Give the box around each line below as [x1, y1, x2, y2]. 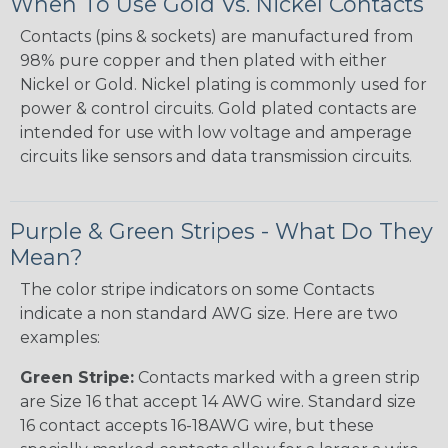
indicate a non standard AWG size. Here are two [20, 304, 398, 324]
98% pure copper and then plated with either [20, 51, 387, 71]
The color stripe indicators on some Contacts [20, 280, 374, 300]
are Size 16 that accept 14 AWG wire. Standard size [20, 392, 416, 412]
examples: [20, 328, 100, 348]
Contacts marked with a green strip [134, 368, 420, 388]
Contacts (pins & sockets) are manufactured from [20, 27, 413, 47]
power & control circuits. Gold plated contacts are [20, 99, 417, 119]
